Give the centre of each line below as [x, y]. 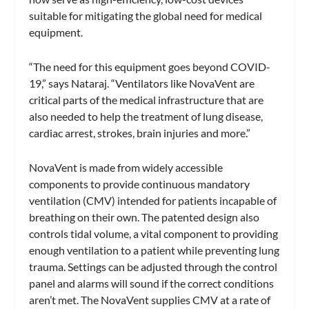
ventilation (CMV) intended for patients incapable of [153, 200]
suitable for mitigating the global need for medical [146, 16]
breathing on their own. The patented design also [144, 217]
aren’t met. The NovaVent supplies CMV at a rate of [150, 299]
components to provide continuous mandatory [140, 183]
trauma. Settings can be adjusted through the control [153, 266]
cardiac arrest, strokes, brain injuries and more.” [140, 132]
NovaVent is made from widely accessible [126, 167]
